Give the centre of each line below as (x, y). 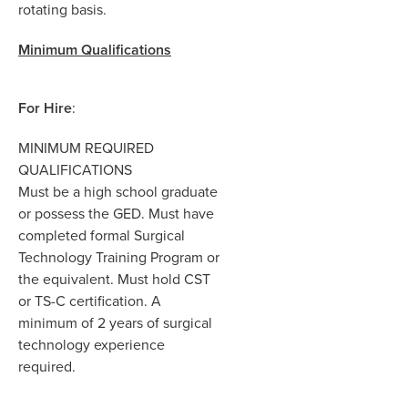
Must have (181, 213)
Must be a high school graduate (118, 191)
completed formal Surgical (102, 235)
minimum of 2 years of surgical (115, 322)
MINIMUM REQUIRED (86, 148)
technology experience (92, 344)
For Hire (45, 107)
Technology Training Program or (119, 257)
